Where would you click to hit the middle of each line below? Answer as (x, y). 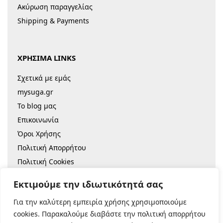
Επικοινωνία (38, 119)
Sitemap (31, 175)
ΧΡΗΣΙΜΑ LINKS (47, 57)
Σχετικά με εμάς (44, 78)
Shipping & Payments (53, 20)
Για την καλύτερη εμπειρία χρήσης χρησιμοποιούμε (100, 202)
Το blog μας (37, 106)
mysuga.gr (35, 92)
